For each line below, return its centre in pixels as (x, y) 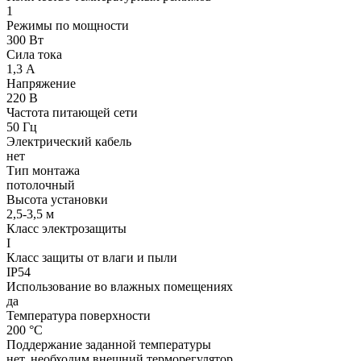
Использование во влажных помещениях (120, 287)
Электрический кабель (69, 142)
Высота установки (57, 200)
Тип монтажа (43, 171)
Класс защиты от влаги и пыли (92, 258)
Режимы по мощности (68, 26)
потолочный (41, 185)
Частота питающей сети (72, 113)
